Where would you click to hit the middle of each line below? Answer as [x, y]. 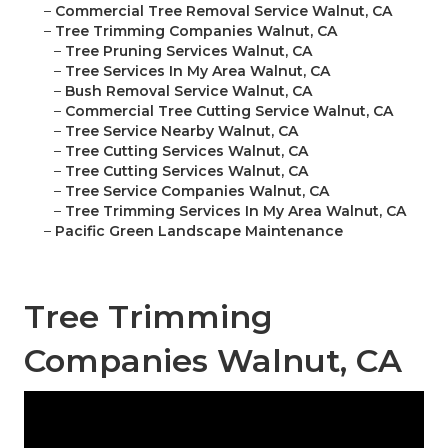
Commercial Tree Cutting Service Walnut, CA [229, 111]
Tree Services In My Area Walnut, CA [197, 71]
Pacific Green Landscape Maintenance [199, 231]
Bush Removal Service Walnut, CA [188, 91]
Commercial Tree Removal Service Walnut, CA [223, 11]
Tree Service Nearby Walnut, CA [181, 131]
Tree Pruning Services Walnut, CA [188, 51]
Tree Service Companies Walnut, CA [197, 191]
